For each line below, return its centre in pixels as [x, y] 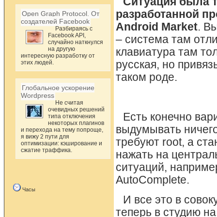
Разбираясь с [74, 29]
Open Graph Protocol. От [61, 14]
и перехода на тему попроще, [62, 130]
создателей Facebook [55, 21]
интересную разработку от [58, 56]
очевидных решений [77, 109]
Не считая [70, 103]
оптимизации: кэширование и [62, 143]
